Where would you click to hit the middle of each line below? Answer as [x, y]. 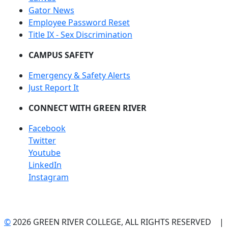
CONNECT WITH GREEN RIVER [88, 108]
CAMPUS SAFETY [61, 55]
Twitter [42, 140]
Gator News [51, 10]
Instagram [49, 177]
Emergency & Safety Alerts [79, 75]
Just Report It [54, 88]
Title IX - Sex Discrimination [80, 35]
